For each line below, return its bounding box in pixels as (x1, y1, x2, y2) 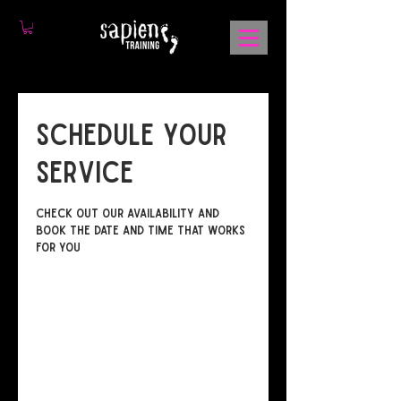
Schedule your (36, 118, 227, 149)
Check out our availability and (36, 206, 219, 220)
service (36, 156, 133, 187)
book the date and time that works (36, 223, 245, 237)
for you (36, 240, 81, 254)
